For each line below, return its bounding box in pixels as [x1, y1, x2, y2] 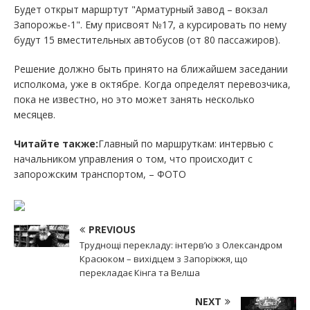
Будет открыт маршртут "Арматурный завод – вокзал [14, 2, 268, 16]
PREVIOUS [89, 222, 136, 236]
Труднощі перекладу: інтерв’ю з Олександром [80, 238, 282, 251]
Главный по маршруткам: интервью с [98, 136, 273, 150]
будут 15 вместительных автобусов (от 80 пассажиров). [14, 33, 280, 46]
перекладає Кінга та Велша [80, 266, 200, 279]
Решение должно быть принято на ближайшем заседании [14, 62, 288, 75]
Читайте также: [14, 136, 98, 150]
